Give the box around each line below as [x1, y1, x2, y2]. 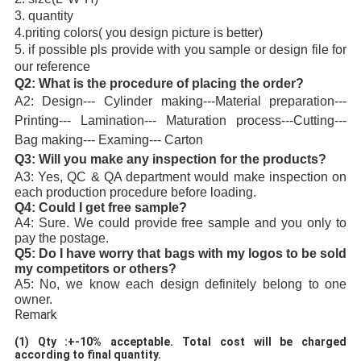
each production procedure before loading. [14, 185, 256, 199]
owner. [14, 292, 56, 306]
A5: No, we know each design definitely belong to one [14, 276, 347, 291]
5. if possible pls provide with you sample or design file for [14, 42, 347, 56]
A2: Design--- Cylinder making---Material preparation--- [14, 93, 347, 108]
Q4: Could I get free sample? [14, 200, 187, 214]
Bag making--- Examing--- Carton [14, 132, 203, 147]
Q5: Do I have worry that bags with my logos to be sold [14, 246, 347, 260]
